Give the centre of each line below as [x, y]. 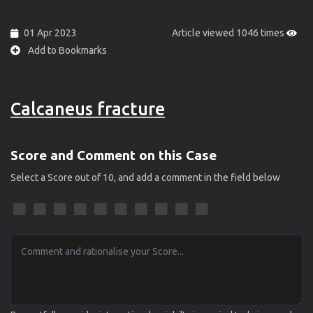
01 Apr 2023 [50, 32]
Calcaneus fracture [88, 109]
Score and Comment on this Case [114, 155]
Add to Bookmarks [66, 50]
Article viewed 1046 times [229, 32]
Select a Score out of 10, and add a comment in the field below [145, 177]
